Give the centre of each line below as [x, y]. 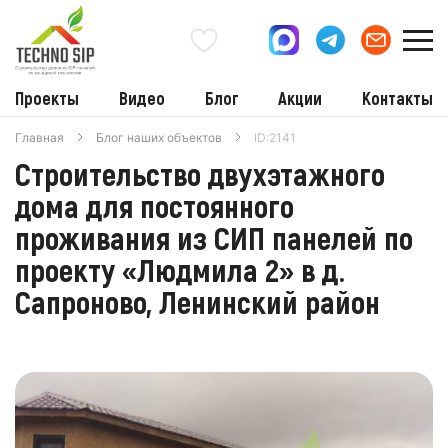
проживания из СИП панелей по [214, 237]
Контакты [397, 98]
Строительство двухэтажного [200, 173]
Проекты [47, 98]
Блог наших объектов [159, 137]
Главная [39, 137]
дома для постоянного [154, 205]
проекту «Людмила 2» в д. [180, 269]
